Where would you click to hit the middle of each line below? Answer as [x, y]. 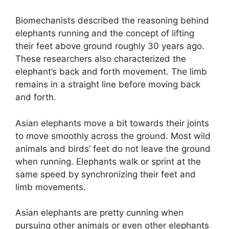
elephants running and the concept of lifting [105, 33]
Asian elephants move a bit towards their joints [112, 123]
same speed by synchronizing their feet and [106, 174]
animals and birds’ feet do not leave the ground [113, 148]
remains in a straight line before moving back [108, 85]
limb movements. [51, 187]
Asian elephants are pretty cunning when [99, 213]
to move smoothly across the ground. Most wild [113, 136]
